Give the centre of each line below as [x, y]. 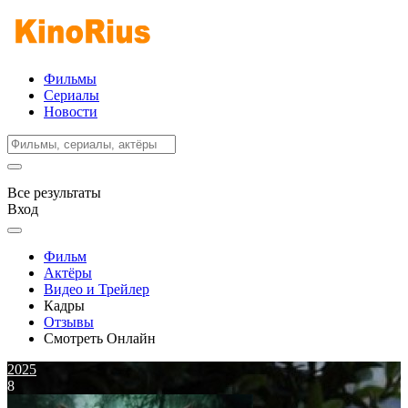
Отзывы [69, 322]
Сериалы [71, 95]
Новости [71, 112]
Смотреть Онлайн [100, 338]
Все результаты [54, 193]
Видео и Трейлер [97, 289]
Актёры [68, 273]
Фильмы [70, 79]
